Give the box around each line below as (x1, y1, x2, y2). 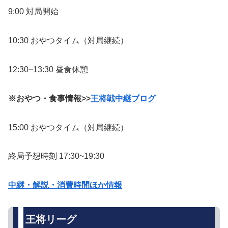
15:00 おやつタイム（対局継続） (8, 123, 128, 132)
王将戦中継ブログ (91, 94, 156, 103)
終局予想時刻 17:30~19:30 (8, 152, 104, 161)
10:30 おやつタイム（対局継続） (8, 36, 128, 45)
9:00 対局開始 (8, 7, 59, 16)
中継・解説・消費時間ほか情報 (8, 181, 122, 190)
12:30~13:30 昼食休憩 (8, 65, 88, 74)
